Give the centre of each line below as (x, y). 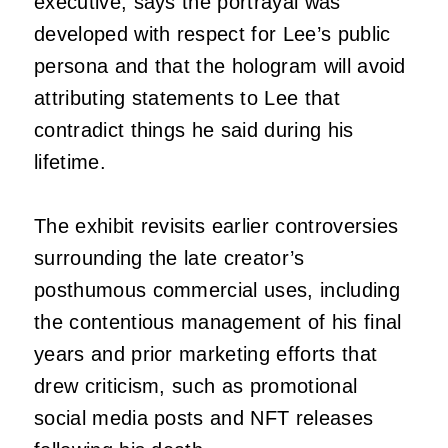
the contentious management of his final (218, 321)
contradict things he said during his (194, 129)
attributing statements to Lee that (187, 97)
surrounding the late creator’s (169, 257)
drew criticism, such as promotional (196, 385)
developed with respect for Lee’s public (212, 33)
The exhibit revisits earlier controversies (216, 225)
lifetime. (70, 161)
